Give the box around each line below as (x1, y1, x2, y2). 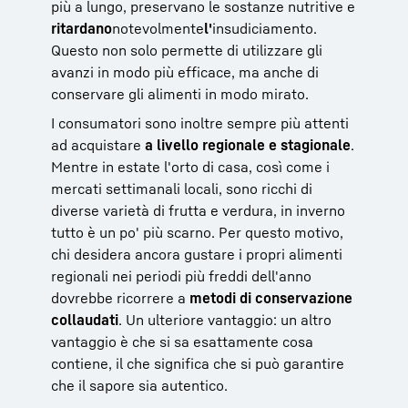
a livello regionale (145, 135, 265, 154)
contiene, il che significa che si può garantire (51, 353, 344, 372)
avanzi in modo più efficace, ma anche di (51, 62, 319, 81)
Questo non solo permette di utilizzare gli (51, 40, 322, 59)
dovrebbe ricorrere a (51, 288, 189, 307)
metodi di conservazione (189, 288, 352, 307)
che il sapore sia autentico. (51, 375, 228, 394)
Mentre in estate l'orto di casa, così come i (51, 157, 330, 176)
